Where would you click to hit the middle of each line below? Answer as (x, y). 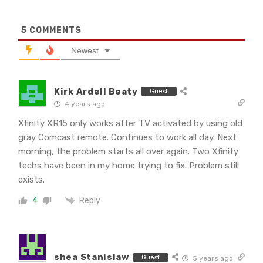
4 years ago (84, 104)
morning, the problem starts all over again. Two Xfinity (128, 151)
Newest (85, 50)
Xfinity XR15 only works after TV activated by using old (130, 123)
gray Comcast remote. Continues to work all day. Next (127, 137)
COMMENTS (54, 30)
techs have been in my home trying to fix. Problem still (129, 165)
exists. (31, 179)
